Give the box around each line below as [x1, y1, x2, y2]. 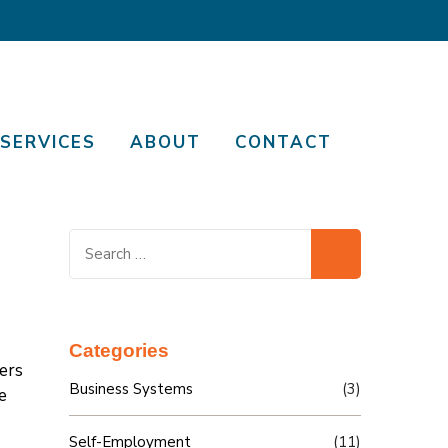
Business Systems [68, 379, 193, 399]
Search [67, 229, 118, 252]
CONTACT [234, 131, 332, 154]
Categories [68, 340, 169, 361]
